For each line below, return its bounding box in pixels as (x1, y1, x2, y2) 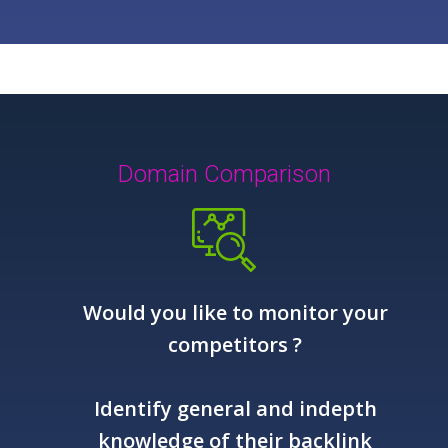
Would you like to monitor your (82, 299, 388, 326)
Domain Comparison (117, 160, 331, 188)
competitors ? (168, 331, 302, 358)
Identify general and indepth (93, 395, 377, 422)
